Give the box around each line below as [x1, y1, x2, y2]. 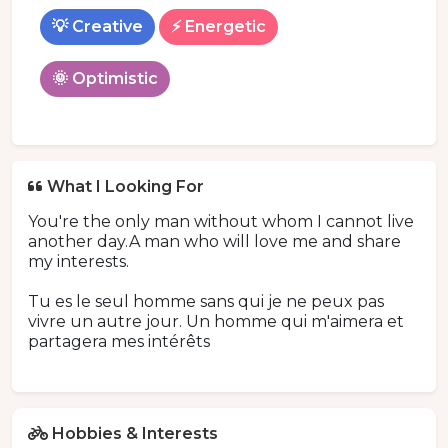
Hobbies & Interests [52, 424, 218, 444]
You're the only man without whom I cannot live [28, 212, 414, 232]
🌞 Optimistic [52, 69, 158, 89]
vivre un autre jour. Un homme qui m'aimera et [28, 312, 404, 332]
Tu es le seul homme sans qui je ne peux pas [28, 292, 384, 312]
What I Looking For [47, 177, 204, 197]
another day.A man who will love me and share [28, 232, 401, 252]
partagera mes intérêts [28, 332, 210, 352]
